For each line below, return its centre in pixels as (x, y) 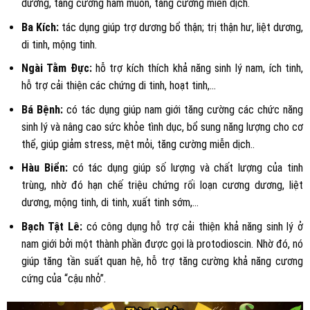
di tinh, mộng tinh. (59, 44)
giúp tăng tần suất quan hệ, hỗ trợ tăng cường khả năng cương (162, 261)
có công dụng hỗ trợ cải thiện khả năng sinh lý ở (195, 226)
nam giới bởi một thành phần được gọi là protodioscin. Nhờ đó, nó (162, 244)
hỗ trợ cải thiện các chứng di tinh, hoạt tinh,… (118, 86)
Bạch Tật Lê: (54, 226)
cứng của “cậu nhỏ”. (63, 278)
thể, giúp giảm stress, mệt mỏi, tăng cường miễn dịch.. (138, 144)
